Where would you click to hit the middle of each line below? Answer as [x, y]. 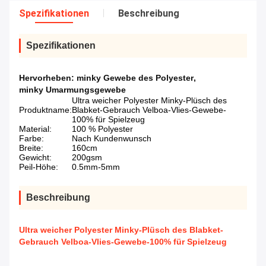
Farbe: [31, 139]
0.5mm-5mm [96, 167]
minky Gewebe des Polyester [135, 78]
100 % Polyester [102, 129]
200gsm [87, 158]
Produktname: [45, 110]
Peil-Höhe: [39, 167]
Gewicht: [35, 158]
